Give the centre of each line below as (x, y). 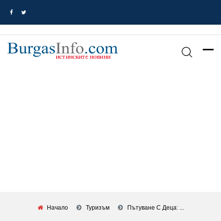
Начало (57, 208)
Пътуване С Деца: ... (155, 208)
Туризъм (97, 208)
